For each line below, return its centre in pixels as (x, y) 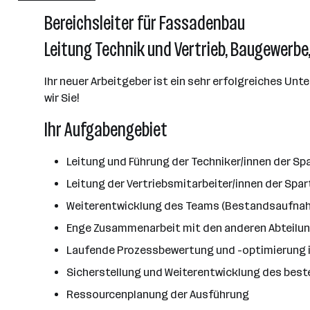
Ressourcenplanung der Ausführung (158, 294)
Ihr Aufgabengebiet (106, 130)
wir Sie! (62, 98)
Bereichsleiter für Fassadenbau (145, 23)
